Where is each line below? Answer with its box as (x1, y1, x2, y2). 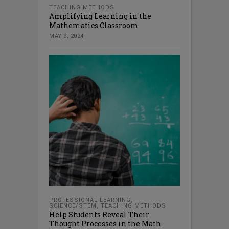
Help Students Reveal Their (49, 209, 149, 219)
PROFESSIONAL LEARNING (49, 196, 131, 203)
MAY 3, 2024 (49, 32, 84, 39)
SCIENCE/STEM (49, 202, 97, 209)
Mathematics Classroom (49, 20, 139, 30)
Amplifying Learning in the (49, 11, 151, 21)
